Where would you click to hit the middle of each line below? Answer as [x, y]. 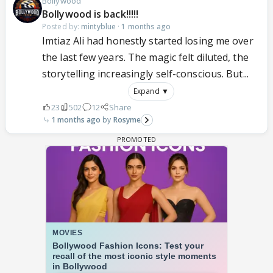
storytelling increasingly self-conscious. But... [145, 73]
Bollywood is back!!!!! [90, 14]
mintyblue [99, 26]
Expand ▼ [151, 91]
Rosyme [127, 119]
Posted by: [62, 26]
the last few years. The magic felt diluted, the [145, 57]
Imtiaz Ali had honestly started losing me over [148, 41]
